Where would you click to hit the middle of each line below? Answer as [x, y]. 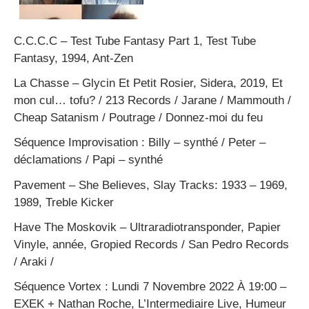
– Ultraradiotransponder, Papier [199, 227]
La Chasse [41, 83]
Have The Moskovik [65, 227]
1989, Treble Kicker [64, 202]
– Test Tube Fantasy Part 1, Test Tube [157, 41]
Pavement [40, 185]
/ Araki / [34, 261]
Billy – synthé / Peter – [207, 143]
